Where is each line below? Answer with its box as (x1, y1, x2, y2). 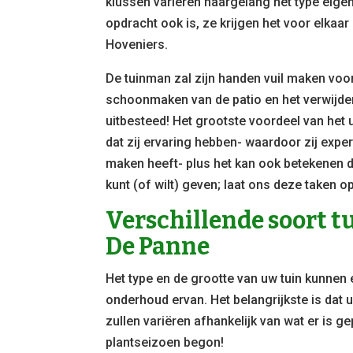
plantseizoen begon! (106, 334, 225, 350)
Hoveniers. (106, 36, 169, 52)
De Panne (106, 232, 210, 261)
